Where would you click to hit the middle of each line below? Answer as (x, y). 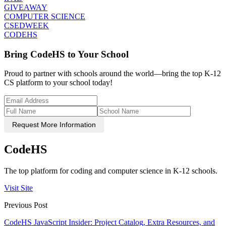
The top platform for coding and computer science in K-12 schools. (111, 171)
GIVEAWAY (26, 8)
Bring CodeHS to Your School (66, 54)
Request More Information (54, 125)
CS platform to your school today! (58, 83)
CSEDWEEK (26, 26)
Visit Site (18, 188)
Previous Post (26, 205)
